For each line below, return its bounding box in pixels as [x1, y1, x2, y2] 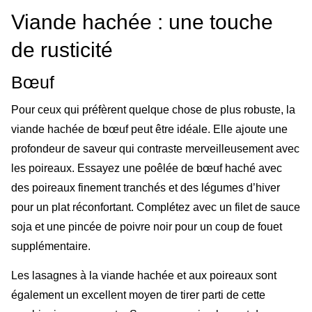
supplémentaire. [11, 240, 91, 252]
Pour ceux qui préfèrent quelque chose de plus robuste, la [11, 103, 295, 116]
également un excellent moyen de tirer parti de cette [11, 288, 265, 301]
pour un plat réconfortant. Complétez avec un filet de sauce [11, 201, 300, 213]
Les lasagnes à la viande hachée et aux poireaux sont [11, 269, 276, 281]
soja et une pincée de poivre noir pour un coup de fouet [11, 220, 282, 233]
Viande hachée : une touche [11, 10, 273, 33]
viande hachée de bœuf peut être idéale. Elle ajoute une [11, 123, 288, 135]
